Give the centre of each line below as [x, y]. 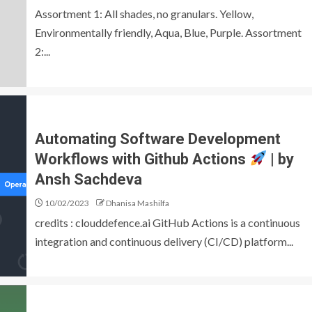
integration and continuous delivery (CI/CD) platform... [164, 241]
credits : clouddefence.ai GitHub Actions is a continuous [167, 222]
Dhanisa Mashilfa [138, 203]
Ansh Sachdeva [88, 179]
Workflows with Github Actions [142, 159]
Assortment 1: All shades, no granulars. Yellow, [144, 13]
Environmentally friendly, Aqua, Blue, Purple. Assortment [168, 32]
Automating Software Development [158, 139]
